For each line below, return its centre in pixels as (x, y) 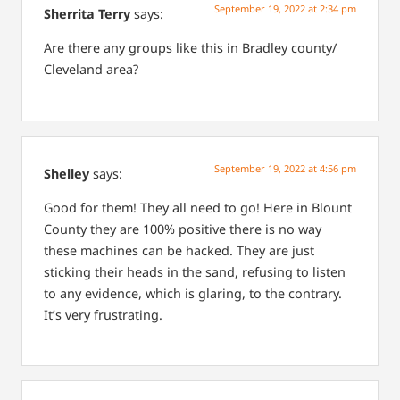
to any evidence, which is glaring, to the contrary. (193, 293)
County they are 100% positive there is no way (183, 229)
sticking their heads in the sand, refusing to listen (195, 271)
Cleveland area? (91, 70)
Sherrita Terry (87, 13)
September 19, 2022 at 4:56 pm (285, 168)
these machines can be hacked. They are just (179, 250)
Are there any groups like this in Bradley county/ (190, 48)
